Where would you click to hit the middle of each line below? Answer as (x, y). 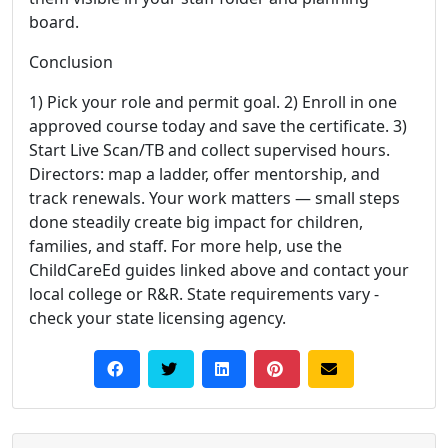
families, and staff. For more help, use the (185, 246)
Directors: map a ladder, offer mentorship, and (204, 174)
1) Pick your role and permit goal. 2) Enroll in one (213, 102)
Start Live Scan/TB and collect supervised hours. (209, 150)
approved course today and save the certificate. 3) (218, 126)
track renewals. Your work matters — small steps (214, 198)
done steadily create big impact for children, (196, 222)
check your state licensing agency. (157, 318)
